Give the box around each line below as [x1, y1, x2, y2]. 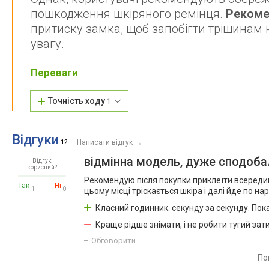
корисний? [27, 164, 57, 171]
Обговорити [91, 236, 136, 246]
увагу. [31, 37, 64, 52]
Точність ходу [48, 96, 107, 106]
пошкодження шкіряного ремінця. [31, 7, 226, 22]
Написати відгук [77, 138, 133, 147]
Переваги [31, 67, 78, 79]
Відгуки [12, 132, 59, 148]
